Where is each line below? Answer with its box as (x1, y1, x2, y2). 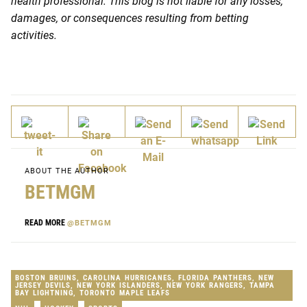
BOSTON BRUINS (15, 273, 77, 282)
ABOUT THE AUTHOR (25, 166, 109, 175)
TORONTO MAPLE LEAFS (79, 288, 170, 297)
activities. (11, 28, 57, 42)
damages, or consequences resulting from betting (11, 11, 249, 25)
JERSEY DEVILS (15, 280, 71, 290)
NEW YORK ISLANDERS (77, 280, 160, 290)
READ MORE (25, 217, 67, 228)
